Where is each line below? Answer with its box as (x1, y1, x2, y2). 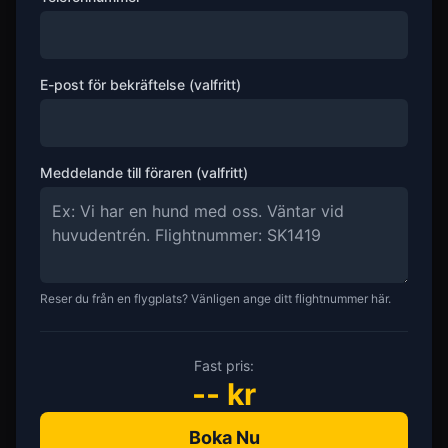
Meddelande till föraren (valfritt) (40, 164, 248, 181)
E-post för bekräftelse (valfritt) (40, 76, 241, 93)
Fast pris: (194, 357, 254, 374)
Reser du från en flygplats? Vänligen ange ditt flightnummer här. (40, 291, 391, 306)
